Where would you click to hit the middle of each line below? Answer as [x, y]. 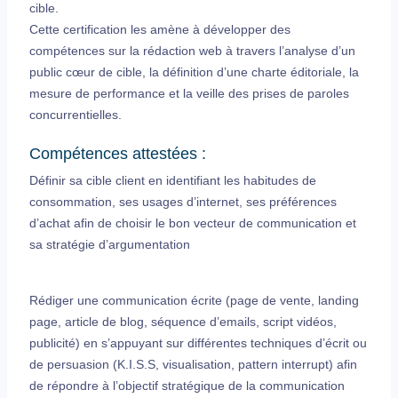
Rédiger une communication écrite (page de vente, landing [195, 300]
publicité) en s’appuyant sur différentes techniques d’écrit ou [199, 342]
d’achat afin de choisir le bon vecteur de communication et [193, 223]
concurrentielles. [76, 114]
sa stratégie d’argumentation [110, 244]
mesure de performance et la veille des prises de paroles [190, 93]
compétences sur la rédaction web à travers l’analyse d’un [193, 50]
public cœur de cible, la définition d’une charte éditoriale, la [195, 72]
